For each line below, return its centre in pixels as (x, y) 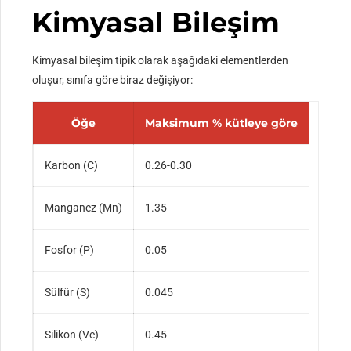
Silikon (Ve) (72, 335)
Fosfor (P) (70, 250)
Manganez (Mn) (84, 208)
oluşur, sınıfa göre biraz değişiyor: (113, 80)
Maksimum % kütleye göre (222, 123)
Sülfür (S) (68, 293)
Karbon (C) (72, 166)
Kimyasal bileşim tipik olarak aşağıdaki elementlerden (161, 61)
